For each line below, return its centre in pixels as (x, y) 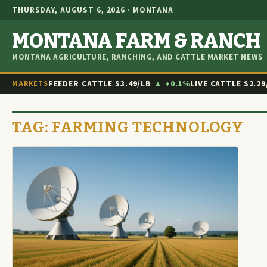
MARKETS (30, 84)
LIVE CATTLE (217, 84)
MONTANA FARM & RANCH (136, 41)
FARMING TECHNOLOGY (148, 127)
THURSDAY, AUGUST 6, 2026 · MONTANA (93, 10)
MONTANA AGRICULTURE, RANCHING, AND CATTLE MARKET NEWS (138, 57)
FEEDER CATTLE (82, 84)
